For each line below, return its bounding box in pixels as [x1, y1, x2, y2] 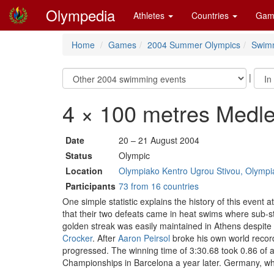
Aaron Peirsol [118, 232, 170, 244]
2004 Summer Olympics [147, 39, 240, 51]
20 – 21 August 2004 [119, 134, 199, 146]
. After [92, 232, 118, 244]
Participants [65, 180, 116, 192]
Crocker [62, 232, 92, 244]
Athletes [133, 9, 167, 21]
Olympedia [46, 4, 115, 26]
